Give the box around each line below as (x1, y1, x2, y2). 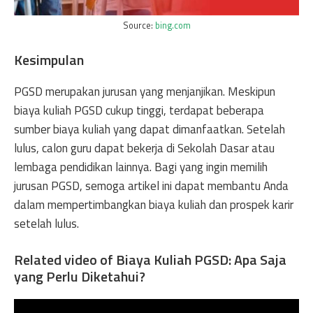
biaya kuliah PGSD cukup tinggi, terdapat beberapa (14, 101, 264, 119)
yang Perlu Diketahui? (14, 265, 145, 287)
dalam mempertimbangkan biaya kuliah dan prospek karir (14, 196, 293, 214)
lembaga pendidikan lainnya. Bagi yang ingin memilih (14, 158, 268, 176)
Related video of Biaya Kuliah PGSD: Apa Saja (14, 248, 286, 270)
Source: (122, 18, 155, 32)
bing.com (154, 18, 191, 32)
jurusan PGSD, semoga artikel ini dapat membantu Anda (14, 177, 289, 195)
